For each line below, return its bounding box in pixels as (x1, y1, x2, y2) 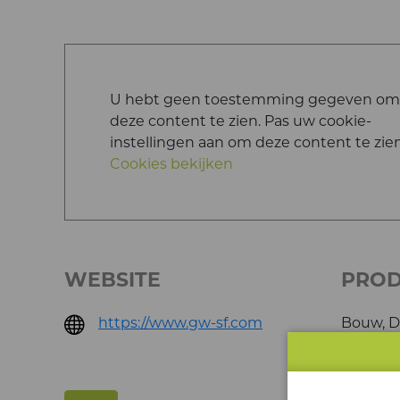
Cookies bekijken (110, 155, 233, 172)
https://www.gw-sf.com (98, 314, 262, 331)
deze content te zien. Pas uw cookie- (110, 112, 371, 129)
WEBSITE (64, 268, 161, 292)
